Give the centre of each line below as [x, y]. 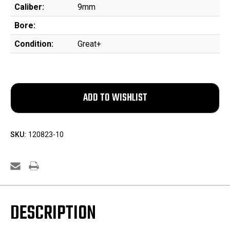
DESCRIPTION [53, 214]
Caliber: [29, 7]
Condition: [34, 44]
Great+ [89, 44]
